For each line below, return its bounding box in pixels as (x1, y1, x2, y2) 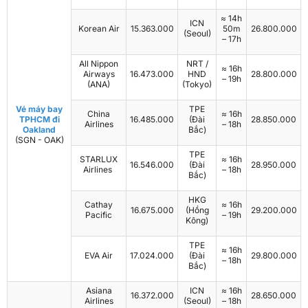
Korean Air (78, 23, 120, 34)
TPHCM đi (19, 114, 60, 125)
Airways (82, 69, 115, 80)
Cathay (85, 199, 113, 210)
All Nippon (79, 58, 118, 69)
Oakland (23, 124, 56, 135)
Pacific (85, 210, 112, 221)
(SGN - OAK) (14, 135, 64, 146)
